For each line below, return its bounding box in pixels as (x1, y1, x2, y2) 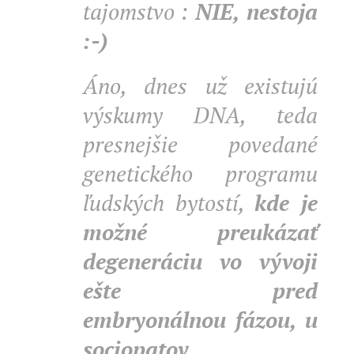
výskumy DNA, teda (83, 100, 318, 130)
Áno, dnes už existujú (83, 71, 318, 100)
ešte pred (83, 276, 318, 305)
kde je (254, 188, 318, 217)
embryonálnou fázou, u (83, 305, 318, 334)
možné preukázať (83, 217, 318, 247)
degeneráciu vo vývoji (83, 247, 318, 276)
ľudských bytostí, (83, 188, 255, 217)
